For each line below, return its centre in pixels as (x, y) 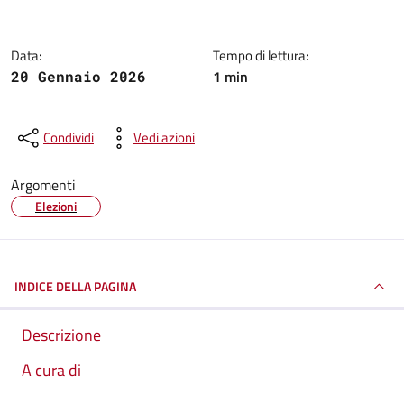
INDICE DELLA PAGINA (75, 286)
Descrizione (61, 335)
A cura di (51, 370)
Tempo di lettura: (261, 55)
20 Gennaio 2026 (78, 76)
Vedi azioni (164, 138)
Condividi (69, 138)
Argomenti (43, 185)
